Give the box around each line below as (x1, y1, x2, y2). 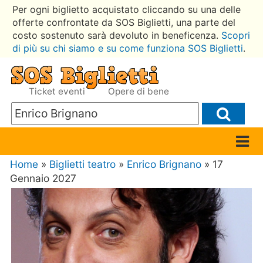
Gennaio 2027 (10, 172, 77, 185)
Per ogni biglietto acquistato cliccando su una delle (12, 3, 241, 15)
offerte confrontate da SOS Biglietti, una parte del (12, 16, 235, 28)
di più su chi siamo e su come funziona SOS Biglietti (12, 42, 243, 54)
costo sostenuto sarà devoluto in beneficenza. (12, 29, 221, 41)
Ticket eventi (29, 85, 88, 97)
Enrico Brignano (127, 158, 202, 171)
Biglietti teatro (49, 158, 116, 171)
